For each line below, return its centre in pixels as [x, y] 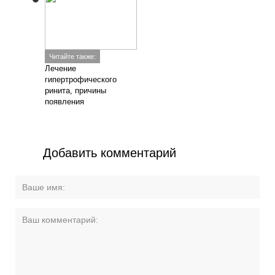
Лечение [61, 68]
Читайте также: [73, 57]
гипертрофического [81, 79]
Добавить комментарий [110, 153]
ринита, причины [76, 91]
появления [65, 102]
